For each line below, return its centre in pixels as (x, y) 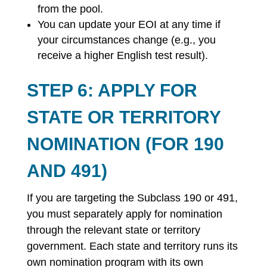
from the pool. (70, 9)
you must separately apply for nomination (124, 214)
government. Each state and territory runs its (132, 246)
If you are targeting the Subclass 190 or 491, (132, 198)
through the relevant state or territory (113, 230)
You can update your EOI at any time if (129, 24)
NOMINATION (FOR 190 (125, 144)
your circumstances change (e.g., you (126, 40)
